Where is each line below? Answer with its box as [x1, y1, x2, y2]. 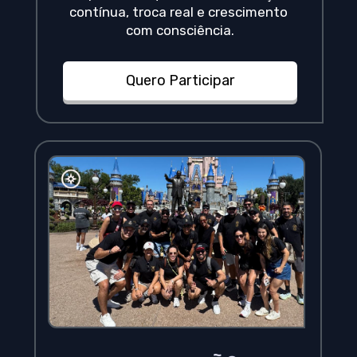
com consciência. [126, 22, 235, 39]
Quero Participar [125, 72, 235, 90]
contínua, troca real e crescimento [69, 4, 288, 21]
